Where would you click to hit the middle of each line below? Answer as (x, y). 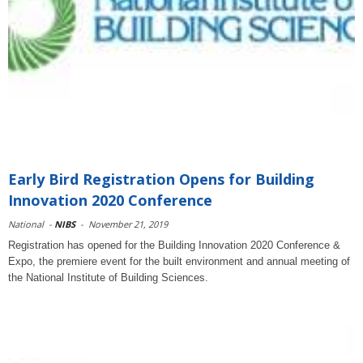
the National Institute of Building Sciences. (108, 278)
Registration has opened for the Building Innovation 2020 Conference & (174, 245)
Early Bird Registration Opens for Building (161, 179)
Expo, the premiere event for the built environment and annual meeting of (179, 261)
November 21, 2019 (128, 224)
